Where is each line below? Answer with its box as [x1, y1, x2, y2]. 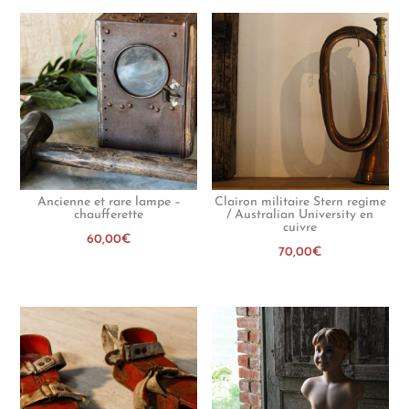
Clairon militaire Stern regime [214, 194, 386, 209]
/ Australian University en [226, 207, 374, 222]
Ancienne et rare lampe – [37, 194, 181, 209]
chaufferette [74, 207, 144, 222]
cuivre [283, 220, 318, 235]
